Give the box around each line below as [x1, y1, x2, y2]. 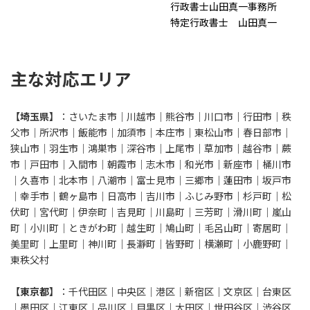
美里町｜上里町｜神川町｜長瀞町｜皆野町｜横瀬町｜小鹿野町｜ [10, 237, 291, 250]
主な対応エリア [10, 69, 131, 90]
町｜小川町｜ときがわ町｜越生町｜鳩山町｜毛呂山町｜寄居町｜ [10, 221, 291, 234]
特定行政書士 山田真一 [170, 16, 277, 28]
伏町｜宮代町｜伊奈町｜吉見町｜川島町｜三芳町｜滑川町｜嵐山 [10, 206, 291, 218]
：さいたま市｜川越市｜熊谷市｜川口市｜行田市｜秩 [59, 110, 291, 122]
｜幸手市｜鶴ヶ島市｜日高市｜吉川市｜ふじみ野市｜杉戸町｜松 [10, 190, 291, 202]
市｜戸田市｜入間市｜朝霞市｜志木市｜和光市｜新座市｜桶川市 [10, 158, 291, 170]
